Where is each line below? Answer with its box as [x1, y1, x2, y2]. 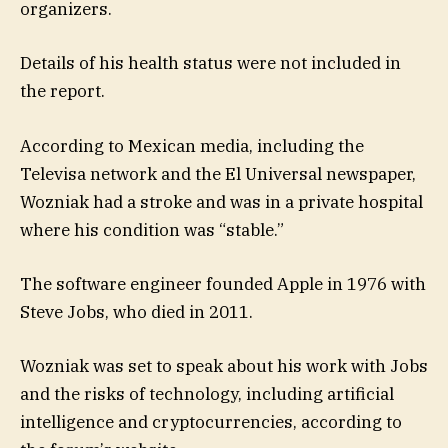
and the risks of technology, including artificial [20, 382, 394, 405]
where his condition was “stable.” [20, 218, 284, 241]
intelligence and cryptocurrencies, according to [20, 410, 402, 433]
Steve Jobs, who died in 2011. [20, 300, 253, 323]
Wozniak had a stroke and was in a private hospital [20, 190, 423, 213]
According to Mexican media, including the [20, 134, 364, 157]
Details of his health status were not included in [20, 52, 401, 75]
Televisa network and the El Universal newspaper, [20, 162, 416, 185]
